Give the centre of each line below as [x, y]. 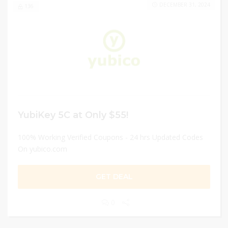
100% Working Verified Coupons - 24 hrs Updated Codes [110, 137]
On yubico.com [42, 149]
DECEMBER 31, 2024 [185, 5]
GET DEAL [114, 177]
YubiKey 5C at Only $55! [73, 115]
